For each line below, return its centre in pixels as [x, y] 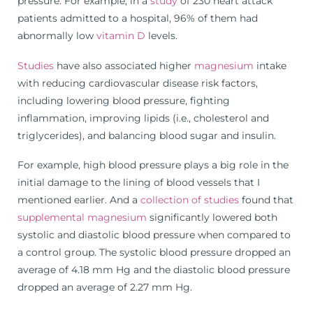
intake [270, 65]
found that [266, 200]
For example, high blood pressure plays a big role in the [153, 165]
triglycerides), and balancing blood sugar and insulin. [147, 135]
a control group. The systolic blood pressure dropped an [154, 253]
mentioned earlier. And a [79, 200]
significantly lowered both [212, 218]
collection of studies [190, 200]
